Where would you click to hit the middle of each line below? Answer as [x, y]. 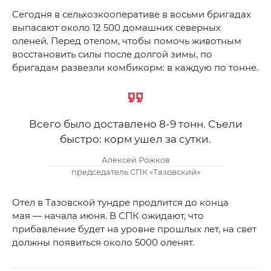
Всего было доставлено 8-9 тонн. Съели [135, 124]
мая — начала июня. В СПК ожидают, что [108, 216]
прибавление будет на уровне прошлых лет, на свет [134, 229]
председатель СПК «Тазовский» [135, 171]
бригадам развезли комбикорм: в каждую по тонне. [135, 67]
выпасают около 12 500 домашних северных [116, 27]
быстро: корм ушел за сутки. [135, 139]
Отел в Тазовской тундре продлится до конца [120, 203]
